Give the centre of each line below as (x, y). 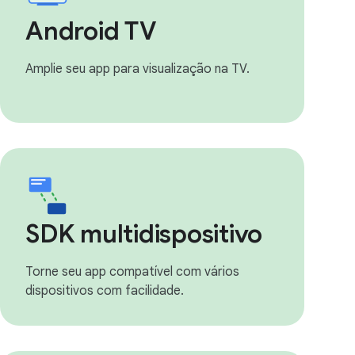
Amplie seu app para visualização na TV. (137, 69)
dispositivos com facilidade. (105, 291)
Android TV (91, 31)
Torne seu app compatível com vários (132, 272)
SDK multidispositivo (144, 234)
